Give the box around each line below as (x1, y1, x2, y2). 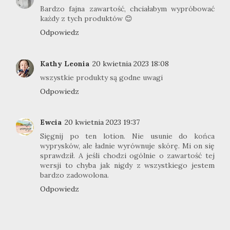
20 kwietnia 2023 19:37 (65, 118, 140, 127)
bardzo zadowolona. (40, 170, 109, 180)
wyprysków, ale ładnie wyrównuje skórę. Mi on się (40, 141, 215, 151)
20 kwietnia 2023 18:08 (92, 59, 169, 68)
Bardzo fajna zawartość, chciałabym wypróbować (40, 4, 215, 14)
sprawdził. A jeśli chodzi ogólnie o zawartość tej (40, 151, 215, 161)
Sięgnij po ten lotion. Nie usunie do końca (40, 131, 215, 141)
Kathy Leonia (40, 59, 89, 68)
